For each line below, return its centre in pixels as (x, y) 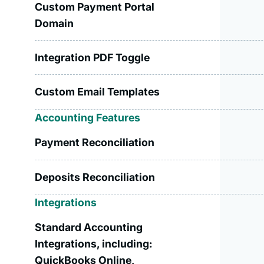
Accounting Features (88, 117)
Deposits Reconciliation (95, 177)
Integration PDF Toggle (93, 57)
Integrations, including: (94, 243)
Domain (55, 24)
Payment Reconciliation (95, 143)
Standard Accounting (89, 227)
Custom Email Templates (98, 91)
